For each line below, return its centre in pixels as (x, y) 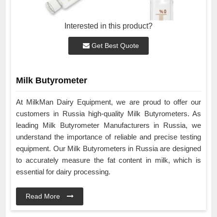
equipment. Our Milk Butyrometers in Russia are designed (108, 149)
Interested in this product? (108, 26)
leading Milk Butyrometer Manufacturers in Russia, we (108, 125)
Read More (44, 196)
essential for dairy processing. (64, 172)
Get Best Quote (114, 46)
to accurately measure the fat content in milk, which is (108, 160)
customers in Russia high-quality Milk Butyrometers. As (108, 114)
